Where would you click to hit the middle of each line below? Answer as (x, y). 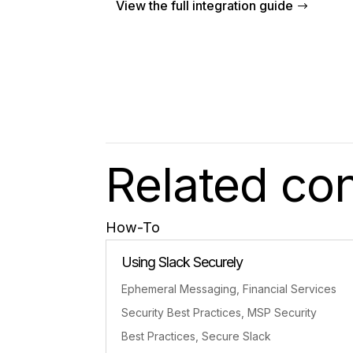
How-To (133, 227)
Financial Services (290, 288)
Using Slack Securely (182, 262)
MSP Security (282, 312)
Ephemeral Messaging (179, 288)
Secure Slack (237, 336)
